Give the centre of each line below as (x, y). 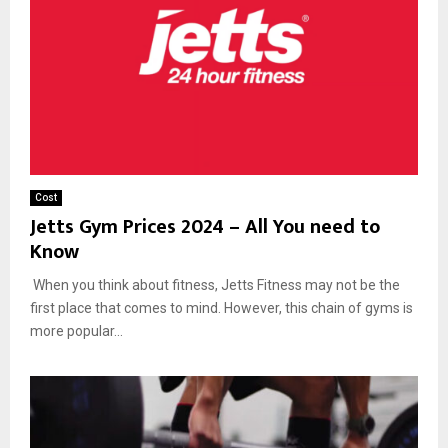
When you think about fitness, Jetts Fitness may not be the (215, 285)
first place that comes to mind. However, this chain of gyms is (221, 308)
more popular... (76, 331)
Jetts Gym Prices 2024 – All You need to (205, 227)
